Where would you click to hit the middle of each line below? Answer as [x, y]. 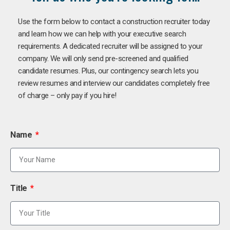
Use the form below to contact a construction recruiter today [114, 21]
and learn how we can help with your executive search [102, 34]
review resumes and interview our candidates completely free [114, 83]
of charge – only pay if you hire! [67, 95]
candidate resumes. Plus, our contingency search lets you [108, 71]
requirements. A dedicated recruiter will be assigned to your [110, 46]
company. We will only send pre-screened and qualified [103, 58]
